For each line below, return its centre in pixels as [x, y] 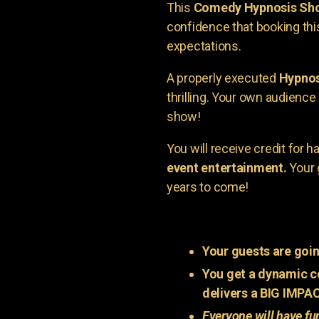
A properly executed [223, 78]
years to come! [208, 187]
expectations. [204, 46]
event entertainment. [227, 168]
